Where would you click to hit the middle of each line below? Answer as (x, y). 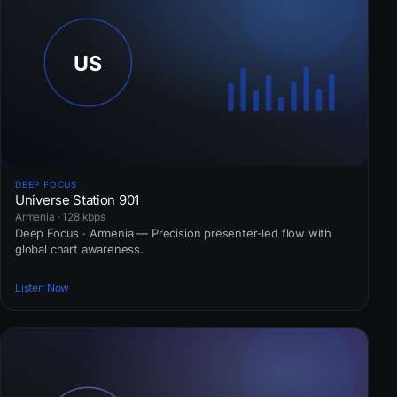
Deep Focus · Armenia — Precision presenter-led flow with (174, 234)
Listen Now (43, 288)
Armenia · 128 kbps (60, 217)
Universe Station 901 (78, 200)
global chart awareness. (79, 249)
